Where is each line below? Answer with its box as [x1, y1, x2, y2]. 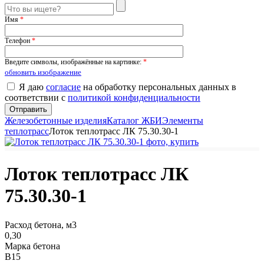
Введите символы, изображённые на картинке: [5, 58, 143, 66]
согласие [46, 82, 81, 92]
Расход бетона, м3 [5, 219, 77, 230]
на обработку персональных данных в [81, 82, 236, 92]
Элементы [162, 115, 203, 126]
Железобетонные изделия [5, 115, 107, 126]
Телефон [5, 37, 32, 45]
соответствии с [5, 93, 68, 103]
